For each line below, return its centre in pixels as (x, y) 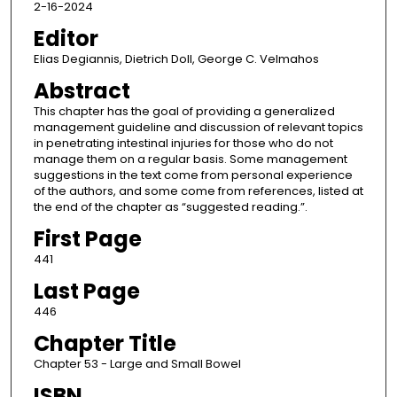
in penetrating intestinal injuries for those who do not (183, 144)
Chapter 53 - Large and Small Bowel (137, 364)
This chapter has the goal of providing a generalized (184, 112)
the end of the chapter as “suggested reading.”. (170, 207)
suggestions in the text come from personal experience (193, 175)
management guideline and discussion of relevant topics (198, 128)
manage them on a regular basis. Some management (190, 160)
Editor (66, 39)
